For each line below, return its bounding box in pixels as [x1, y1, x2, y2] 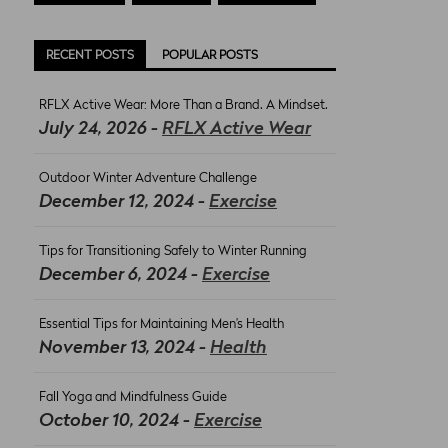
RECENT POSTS [46, 50, 134, 62]
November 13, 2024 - [39, 339, 210, 357]
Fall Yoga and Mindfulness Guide [39, 391, 227, 404]
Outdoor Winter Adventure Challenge [39, 172, 257, 185]
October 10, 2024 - [39, 412, 194, 430]
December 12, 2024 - [39, 193, 209, 211]
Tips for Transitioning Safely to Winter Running [39, 245, 307, 258]
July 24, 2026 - [39, 120, 162, 138]
